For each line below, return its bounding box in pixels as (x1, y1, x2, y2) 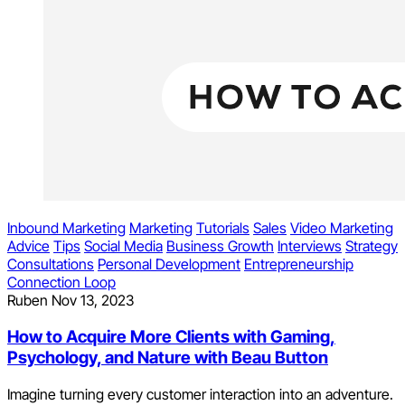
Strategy (345, 237, 398, 256)
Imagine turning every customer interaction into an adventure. (7, 384, 393, 403)
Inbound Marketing (7, 219, 126, 238)
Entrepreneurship (244, 255, 353, 274)
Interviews (278, 237, 342, 256)
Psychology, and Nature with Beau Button (7, 346, 328, 368)
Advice (7, 237, 50, 256)
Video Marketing (290, 219, 393, 238)
